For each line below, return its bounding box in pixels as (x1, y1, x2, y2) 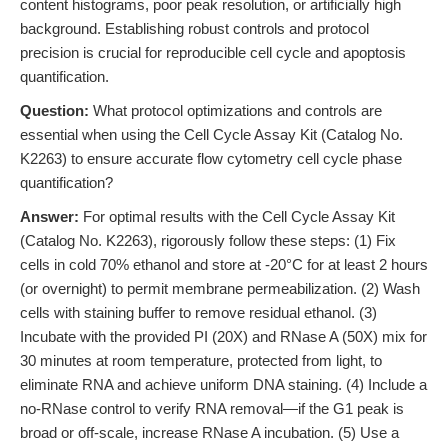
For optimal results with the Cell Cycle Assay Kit (79, 208, 395, 225)
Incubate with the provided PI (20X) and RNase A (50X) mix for (20, 328, 427, 345)
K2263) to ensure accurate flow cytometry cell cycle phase (20, 150, 402, 167)
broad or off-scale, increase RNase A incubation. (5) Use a (20, 424, 399, 441)
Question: (20, 102, 89, 119)
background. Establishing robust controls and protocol (20, 20, 369, 37)
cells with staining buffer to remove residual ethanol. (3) (20, 304, 377, 321)
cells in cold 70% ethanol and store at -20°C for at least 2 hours (20, 256, 428, 273)
